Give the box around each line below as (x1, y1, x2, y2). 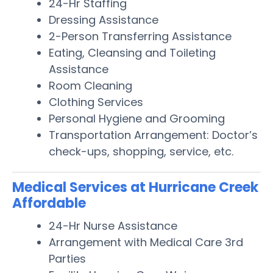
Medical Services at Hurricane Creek (12, 177, 258, 197)
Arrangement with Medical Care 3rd (49, 234, 243, 250)
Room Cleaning (49, 77, 132, 93)
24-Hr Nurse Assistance (49, 218, 177, 233)
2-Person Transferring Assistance (49, 28, 232, 44)
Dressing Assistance (49, 12, 158, 27)
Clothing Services (49, 94, 143, 110)
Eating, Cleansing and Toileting (49, 44, 216, 60)
